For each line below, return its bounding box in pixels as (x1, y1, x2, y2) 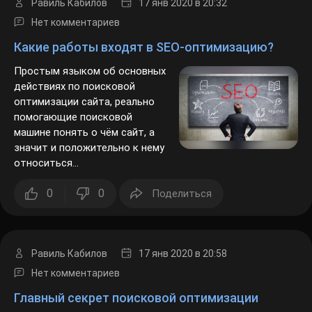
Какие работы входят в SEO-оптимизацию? (14, 24, 267, 38)
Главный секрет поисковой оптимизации (14, 274, 249, 289)
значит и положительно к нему (14, 125, 160, 138)
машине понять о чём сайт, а (14, 110, 150, 123)
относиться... (14, 141, 77, 153)
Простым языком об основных (14, 49, 160, 61)
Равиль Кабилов (31, 232, 105, 244)
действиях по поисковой (14, 64, 130, 77)
